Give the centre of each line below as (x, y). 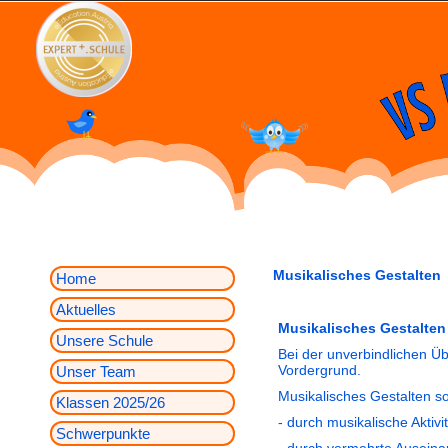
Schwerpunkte (103, 433)
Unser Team (96, 371)
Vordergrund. (319, 370)
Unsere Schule (104, 340)
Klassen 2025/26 (110, 402)
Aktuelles (86, 309)
